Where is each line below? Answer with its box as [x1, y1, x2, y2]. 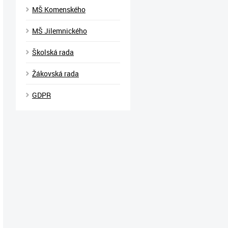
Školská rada [32, 47, 74, 57]
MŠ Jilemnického [32, 26, 87, 36]
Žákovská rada [32, 69, 79, 78]
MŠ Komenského [32, 5, 85, 14]
